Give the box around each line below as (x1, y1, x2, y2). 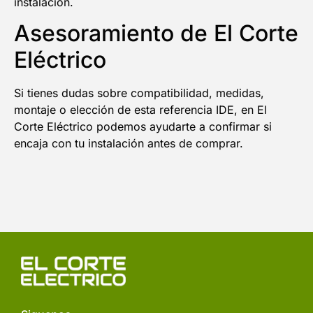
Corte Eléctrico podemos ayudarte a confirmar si (14, 119, 272, 134)
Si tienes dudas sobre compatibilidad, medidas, (14, 86, 264, 101)
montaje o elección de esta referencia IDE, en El (14, 103, 267, 117)
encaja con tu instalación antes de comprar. (14, 136, 243, 151)
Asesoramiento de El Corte (14, 20, 298, 48)
